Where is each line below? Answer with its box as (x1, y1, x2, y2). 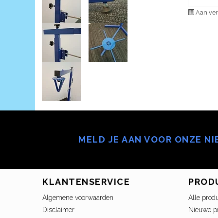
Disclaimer (42, 206, 74, 214)
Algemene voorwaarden (42, 194, 113, 202)
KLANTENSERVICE (42, 177, 130, 187)
